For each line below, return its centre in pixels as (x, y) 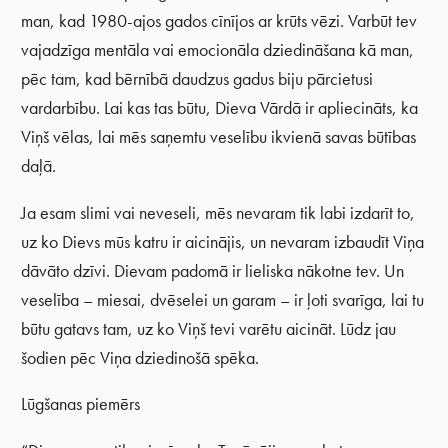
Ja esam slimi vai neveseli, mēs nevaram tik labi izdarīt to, (218, 212)
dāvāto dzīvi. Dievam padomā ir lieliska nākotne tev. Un (213, 270)
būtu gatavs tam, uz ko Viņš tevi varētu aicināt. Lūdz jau (209, 328)
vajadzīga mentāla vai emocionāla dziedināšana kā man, (218, 50)
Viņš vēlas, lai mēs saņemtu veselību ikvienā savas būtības (219, 137)
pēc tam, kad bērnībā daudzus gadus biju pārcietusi (197, 79)
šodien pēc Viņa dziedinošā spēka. (140, 357)
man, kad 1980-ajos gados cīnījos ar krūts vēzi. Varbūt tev (219, 21)
